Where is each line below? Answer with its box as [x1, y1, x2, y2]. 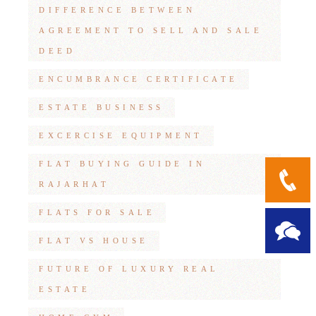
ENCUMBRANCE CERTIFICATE [39, 75, 238, 84]
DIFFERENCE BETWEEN [39, 6, 196, 15]
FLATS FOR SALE [39, 208, 156, 217]
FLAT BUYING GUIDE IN [39, 159, 206, 169]
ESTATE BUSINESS [39, 103, 164, 112]
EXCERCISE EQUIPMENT [39, 131, 203, 140]
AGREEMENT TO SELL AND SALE [39, 26, 263, 35]
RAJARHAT [39, 180, 110, 189]
